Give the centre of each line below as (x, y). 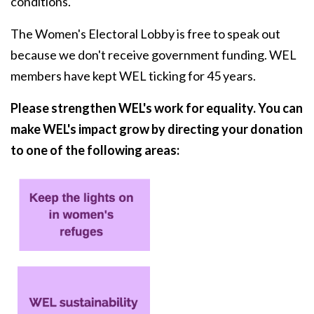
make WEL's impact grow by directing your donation (157, 129)
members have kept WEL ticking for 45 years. (134, 76)
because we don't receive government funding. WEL (153, 55)
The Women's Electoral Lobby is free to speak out (145, 34)
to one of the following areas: (96, 150)
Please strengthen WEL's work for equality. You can (157, 108)
